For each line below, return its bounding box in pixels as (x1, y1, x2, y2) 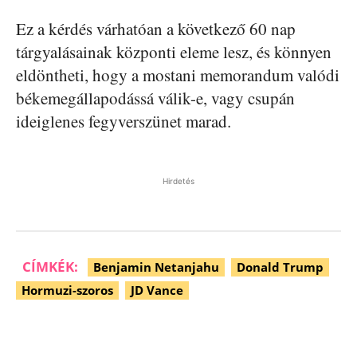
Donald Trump (237, 258, 324, 275)
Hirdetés (163, 175, 194, 186)
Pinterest (165, 329, 215, 345)
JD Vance (131, 281, 183, 298)
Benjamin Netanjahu (93, 258, 219, 275)
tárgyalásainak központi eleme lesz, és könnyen (16, 40, 331, 63)
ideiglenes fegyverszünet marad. (16, 109, 231, 132)
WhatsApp (277, 329, 335, 345)
